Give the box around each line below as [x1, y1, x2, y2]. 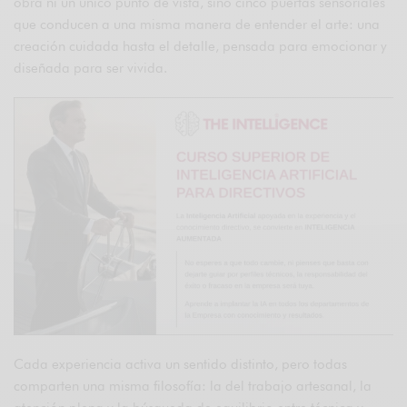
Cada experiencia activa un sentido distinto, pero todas [14, 355, 348, 372]
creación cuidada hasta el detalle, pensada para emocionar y [14, 38, 388, 55]
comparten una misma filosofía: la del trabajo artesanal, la [14, 377, 372, 394]
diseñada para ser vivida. [14, 60, 168, 77]
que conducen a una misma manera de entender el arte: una [14, 16, 381, 34]
